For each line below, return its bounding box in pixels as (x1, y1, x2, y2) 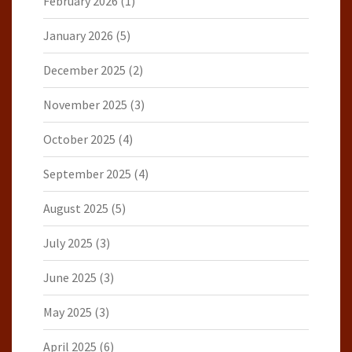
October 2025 (43, 130, 115, 147)
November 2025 (43, 96, 127, 112)
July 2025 (43, 234, 93, 251)
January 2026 (43, 27, 113, 43)
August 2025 (43, 200, 108, 216)
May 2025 (43, 303, 92, 320)
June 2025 (43, 269, 97, 285)
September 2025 (43, 165, 131, 181)
